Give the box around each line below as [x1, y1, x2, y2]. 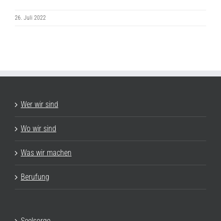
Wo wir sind [21, 124, 56, 133]
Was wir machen [21, 148, 72, 157]
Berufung [21, 172, 49, 182]
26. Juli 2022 [15, 14, 46, 21]
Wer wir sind [21, 100, 58, 109]
